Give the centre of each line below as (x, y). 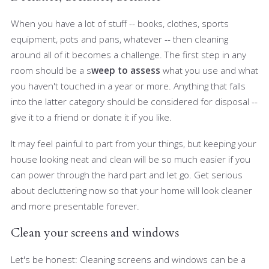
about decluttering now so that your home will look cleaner (131, 191)
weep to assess (126, 71)
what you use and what (209, 71)
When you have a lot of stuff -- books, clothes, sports (120, 24)
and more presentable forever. (75, 206)
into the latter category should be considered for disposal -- (134, 102)
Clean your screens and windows (95, 233)
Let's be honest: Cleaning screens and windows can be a (128, 260)
